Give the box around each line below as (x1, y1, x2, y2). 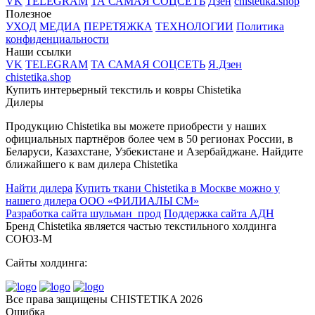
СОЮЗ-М (6, 233, 52, 245)
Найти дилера (6, 182, 72, 195)
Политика (236, 20, 284, 33)
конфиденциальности (6, 33, 109, 46)
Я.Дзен (208, 58, 242, 71)
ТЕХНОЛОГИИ (155, 20, 233, 33)
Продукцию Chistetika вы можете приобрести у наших (6, 120, 266, 133)
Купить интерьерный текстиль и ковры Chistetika (6, 84, 241, 96)
